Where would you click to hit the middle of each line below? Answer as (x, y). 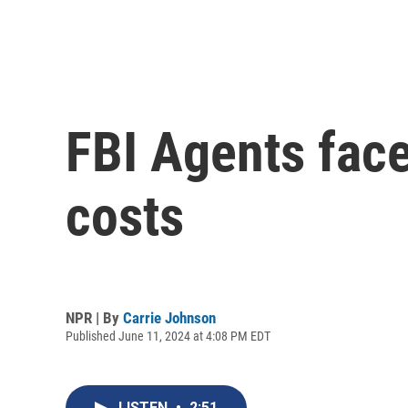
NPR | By (94, 317)
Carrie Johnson (169, 317)
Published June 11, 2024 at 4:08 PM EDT (168, 336)
